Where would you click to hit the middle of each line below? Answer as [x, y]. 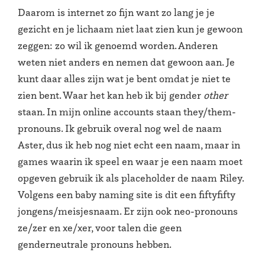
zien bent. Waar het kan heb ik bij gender [111, 96]
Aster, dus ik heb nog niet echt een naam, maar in [129, 145]
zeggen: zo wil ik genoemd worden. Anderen [118, 46]
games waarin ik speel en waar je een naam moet [130, 162]
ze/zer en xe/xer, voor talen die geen [100, 228]
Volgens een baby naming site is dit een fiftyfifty [127, 195]
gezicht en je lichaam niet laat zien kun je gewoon [130, 29]
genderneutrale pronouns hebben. [95, 245]
